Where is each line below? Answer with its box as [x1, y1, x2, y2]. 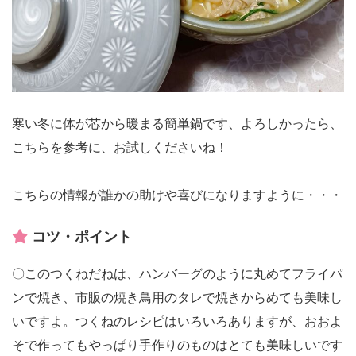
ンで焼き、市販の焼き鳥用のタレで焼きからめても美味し [12, 291, 342, 304]
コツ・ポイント [28, 229, 132, 245]
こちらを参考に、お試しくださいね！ [12, 141, 228, 154]
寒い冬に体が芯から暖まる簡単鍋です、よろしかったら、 [12, 117, 342, 130]
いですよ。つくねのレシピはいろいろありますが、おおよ [12, 315, 342, 328]
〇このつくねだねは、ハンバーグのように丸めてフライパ [12, 267, 342, 281]
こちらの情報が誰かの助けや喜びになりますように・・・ [12, 188, 342, 202]
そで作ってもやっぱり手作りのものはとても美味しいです [12, 339, 342, 352]
